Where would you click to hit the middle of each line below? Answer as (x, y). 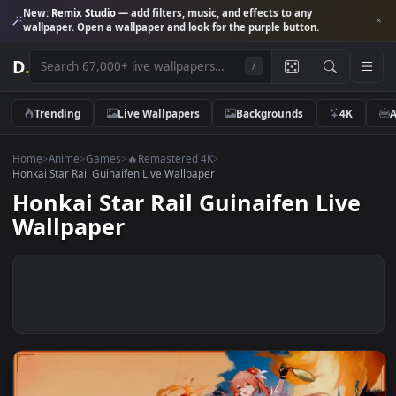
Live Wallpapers (176, 125)
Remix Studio (93, 14)
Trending (64, 125)
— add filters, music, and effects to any (238, 14)
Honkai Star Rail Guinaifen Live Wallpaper (126, 192)
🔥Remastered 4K (189, 175)
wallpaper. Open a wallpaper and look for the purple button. (190, 30)
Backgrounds (299, 125)
